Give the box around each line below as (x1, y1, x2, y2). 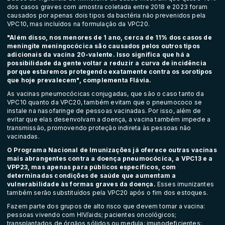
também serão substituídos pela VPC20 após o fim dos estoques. (7, 189, 208, 197)
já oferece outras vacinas (131, 146, 217, 154)
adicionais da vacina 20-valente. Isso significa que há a (7, 51, 190, 59)
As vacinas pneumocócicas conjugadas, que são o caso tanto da (7, 90, 204, 98)
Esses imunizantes (155, 180, 214, 188)
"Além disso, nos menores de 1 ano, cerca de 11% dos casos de (7, 34, 212, 42)
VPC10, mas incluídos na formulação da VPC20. (7, 20, 150, 28)
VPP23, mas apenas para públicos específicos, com (7, 163, 176, 171)
